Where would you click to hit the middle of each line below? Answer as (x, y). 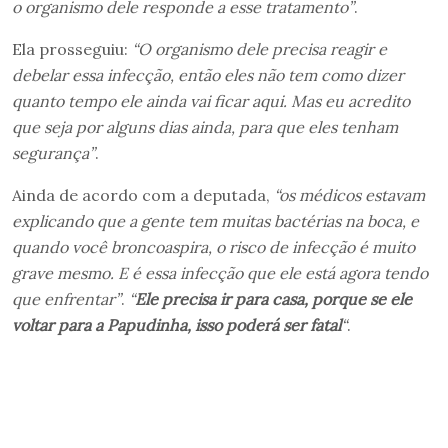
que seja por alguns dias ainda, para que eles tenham (205, 126)
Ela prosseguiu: (72, 48)
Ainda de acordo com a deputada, (143, 194)
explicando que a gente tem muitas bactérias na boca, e (215, 220)
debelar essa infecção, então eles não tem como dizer (208, 74)
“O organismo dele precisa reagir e (259, 48)
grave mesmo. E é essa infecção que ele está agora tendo (220, 272)
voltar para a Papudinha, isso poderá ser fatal (176, 324)
